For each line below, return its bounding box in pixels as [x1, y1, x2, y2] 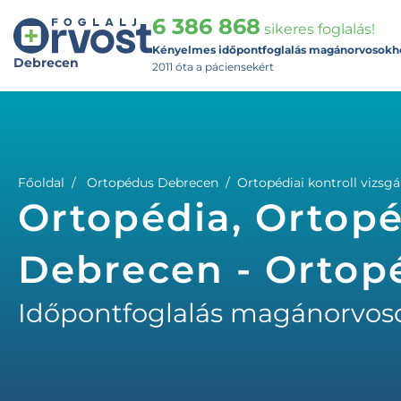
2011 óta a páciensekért [152, 60, 274, 73]
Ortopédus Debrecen [87, 175, 218, 191]
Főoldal [18, 175, 64, 191]
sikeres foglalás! [260, 21, 375, 38]
